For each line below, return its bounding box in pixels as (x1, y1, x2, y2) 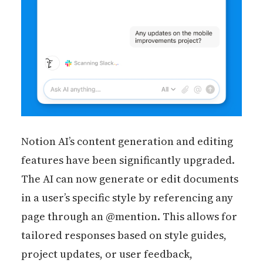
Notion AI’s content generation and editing (21, 134, 233, 149)
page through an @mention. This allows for (21, 209, 237, 224)
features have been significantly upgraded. (21, 153, 235, 168)
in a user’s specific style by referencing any (21, 190, 233, 205)
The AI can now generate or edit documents (21, 171, 238, 187)
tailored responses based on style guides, (21, 228, 227, 243)
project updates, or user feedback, (21, 247, 193, 262)
